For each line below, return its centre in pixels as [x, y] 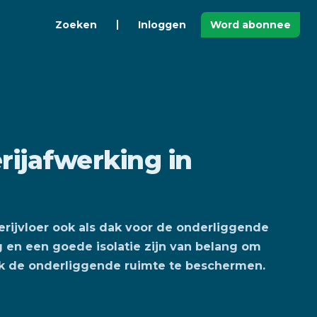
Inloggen [162, 25]
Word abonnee [250, 25]
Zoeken [76, 25]
